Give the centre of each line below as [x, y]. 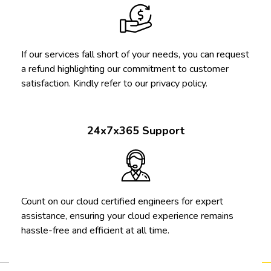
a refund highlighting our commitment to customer [125, 69]
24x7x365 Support [135, 130]
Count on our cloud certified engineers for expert [122, 201]
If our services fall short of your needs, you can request [135, 54]
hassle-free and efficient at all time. [95, 230]
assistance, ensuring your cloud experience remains [127, 216]
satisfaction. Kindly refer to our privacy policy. [114, 83]
